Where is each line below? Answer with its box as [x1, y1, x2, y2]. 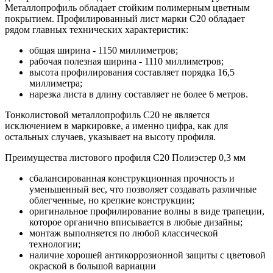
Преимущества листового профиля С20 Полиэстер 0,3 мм [5, 152, 246, 163]
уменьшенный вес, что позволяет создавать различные [29, 183, 257, 194]
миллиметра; [29, 77, 82, 88]
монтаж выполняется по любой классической [29, 227, 218, 238]
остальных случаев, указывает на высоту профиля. [5, 131, 216, 142]
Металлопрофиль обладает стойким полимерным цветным [5, 2, 250, 13]
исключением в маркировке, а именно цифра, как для [5, 120, 228, 131]
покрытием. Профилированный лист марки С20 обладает [5, 13, 245, 24]
